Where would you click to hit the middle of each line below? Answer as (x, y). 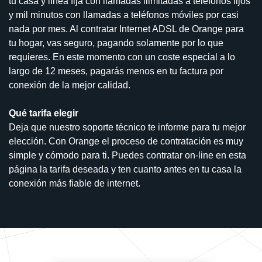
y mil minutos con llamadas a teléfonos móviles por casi (124, 15)
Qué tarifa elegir (44, 113)
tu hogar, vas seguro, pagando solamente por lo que (116, 43)
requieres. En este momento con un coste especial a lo (122, 57)
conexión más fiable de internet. (75, 184)
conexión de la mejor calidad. (70, 85)
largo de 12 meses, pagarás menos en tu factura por (116, 71)
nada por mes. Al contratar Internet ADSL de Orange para (126, 29)
